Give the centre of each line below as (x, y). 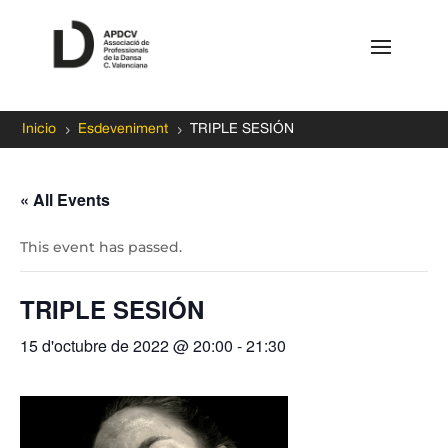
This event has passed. (101, 247)
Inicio (39, 130)
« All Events (65, 200)
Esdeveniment (123, 130)
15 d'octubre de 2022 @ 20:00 (126, 346)
